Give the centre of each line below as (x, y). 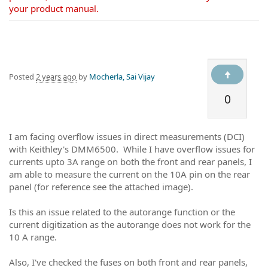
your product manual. (54, 8)
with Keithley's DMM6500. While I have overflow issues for (132, 149)
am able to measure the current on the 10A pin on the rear (130, 174)
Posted (22, 77)
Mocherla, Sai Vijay (122, 77)
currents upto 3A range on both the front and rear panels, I (130, 162)
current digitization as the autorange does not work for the (130, 224)
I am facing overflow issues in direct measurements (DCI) (127, 136)
